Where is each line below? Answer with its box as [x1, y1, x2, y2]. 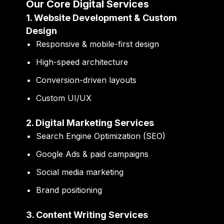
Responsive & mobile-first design [36, 38, 159, 49]
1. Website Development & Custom [26, 12, 177, 23]
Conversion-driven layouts [36, 74, 137, 85]
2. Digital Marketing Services [26, 117, 154, 128]
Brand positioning [36, 184, 102, 195]
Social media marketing [36, 166, 124, 177]
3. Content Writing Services [26, 209, 148, 220]
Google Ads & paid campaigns [36, 148, 149, 159]
